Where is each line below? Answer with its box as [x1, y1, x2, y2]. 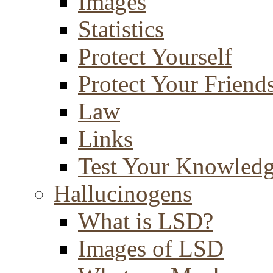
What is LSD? [78, 208, 213, 234]
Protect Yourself [78, 43, 232, 69]
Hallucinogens [54, 180, 192, 207]
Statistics [78, 16, 164, 42]
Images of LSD [78, 235, 224, 261]
